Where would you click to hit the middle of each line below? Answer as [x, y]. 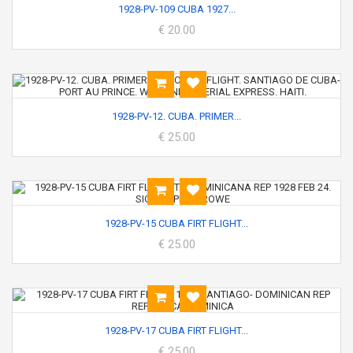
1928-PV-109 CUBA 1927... [176, 9]
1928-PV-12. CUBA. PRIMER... [176, 116]
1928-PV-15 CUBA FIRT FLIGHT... [176, 223]
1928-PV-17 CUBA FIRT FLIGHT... [176, 331]
